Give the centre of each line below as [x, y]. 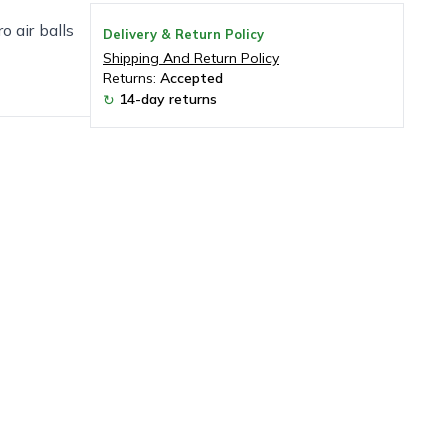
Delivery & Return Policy [183, 33]
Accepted [191, 77]
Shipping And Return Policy [191, 57]
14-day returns [168, 98]
